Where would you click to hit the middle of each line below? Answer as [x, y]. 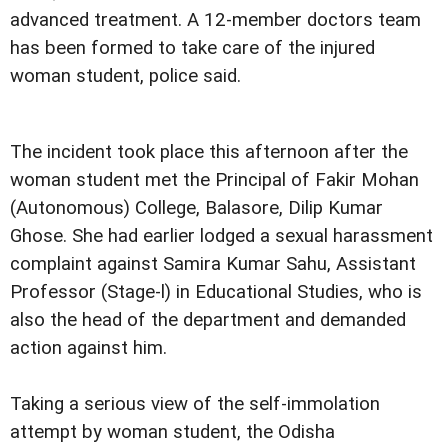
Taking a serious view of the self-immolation [195, 403]
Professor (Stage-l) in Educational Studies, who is [216, 291]
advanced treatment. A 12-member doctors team [215, 19]
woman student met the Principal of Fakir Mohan [214, 179]
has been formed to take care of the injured [192, 47]
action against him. [88, 347]
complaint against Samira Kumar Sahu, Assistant [213, 263]
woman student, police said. [125, 75]
